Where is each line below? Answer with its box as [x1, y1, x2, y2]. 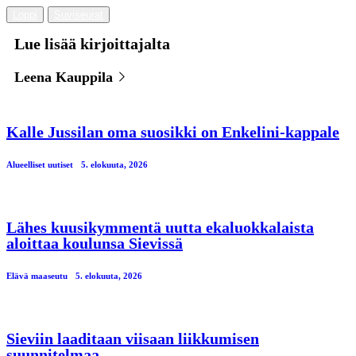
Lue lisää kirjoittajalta [14, 35, 170, 53]
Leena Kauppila [14, 69, 117, 86]
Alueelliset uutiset [6, 160, 73, 170]
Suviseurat [54, 9, 103, 21]
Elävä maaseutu [6, 271, 68, 281]
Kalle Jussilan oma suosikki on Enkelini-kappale [6, 123, 339, 141]
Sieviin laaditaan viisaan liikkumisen [6, 330, 259, 348]
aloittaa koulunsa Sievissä [6, 234, 183, 253]
